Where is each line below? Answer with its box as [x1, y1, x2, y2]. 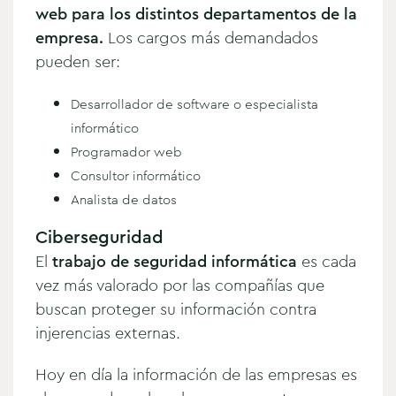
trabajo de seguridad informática [52, 249, 297, 273]
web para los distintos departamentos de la [35, 2, 357, 26]
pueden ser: [35, 49, 120, 73]
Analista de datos [71, 189, 177, 209]
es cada [297, 249, 356, 273]
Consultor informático [71, 165, 201, 186]
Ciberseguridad [35, 224, 164, 250]
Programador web [71, 141, 182, 162]
